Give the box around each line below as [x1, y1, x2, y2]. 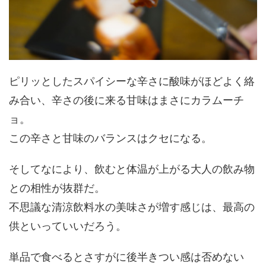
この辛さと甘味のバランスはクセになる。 [9, 131, 212, 144]
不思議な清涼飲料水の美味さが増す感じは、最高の [9, 200, 255, 213]
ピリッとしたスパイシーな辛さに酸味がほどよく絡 [9, 74, 255, 87]
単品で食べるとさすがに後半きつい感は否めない [9, 250, 244, 263]
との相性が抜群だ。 [9, 181, 105, 194]
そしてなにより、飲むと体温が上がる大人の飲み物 [9, 162, 255, 175]
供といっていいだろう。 [9, 219, 126, 232]
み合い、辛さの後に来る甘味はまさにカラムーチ [9, 93, 244, 106]
